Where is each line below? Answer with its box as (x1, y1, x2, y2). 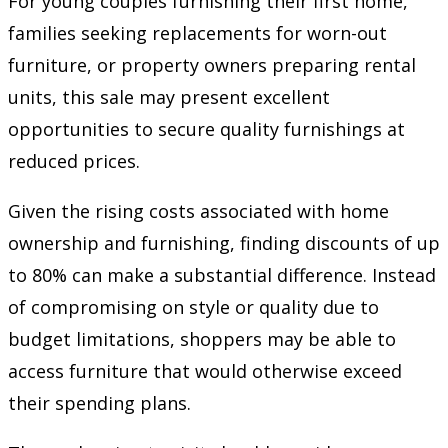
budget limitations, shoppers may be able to (8, 326, 396, 351)
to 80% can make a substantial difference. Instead (8, 262, 436, 287)
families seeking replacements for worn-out (8, 20, 387, 45)
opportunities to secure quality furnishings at (8, 116, 405, 141)
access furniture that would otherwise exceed (8, 358, 402, 383)
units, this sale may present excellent (8, 84, 330, 109)
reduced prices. (8, 148, 140, 173)
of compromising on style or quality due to (8, 294, 379, 319)
